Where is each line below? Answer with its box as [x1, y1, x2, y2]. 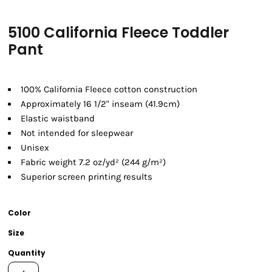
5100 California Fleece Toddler [8, 22, 229, 43]
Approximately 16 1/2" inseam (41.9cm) [21, 98, 180, 110]
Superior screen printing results [21, 171, 152, 183]
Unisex [21, 142, 49, 154]
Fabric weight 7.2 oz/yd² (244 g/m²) [21, 157, 166, 168]
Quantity [8, 248, 46, 259]
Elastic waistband [21, 113, 95, 124]
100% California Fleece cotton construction [21, 84, 197, 95]
